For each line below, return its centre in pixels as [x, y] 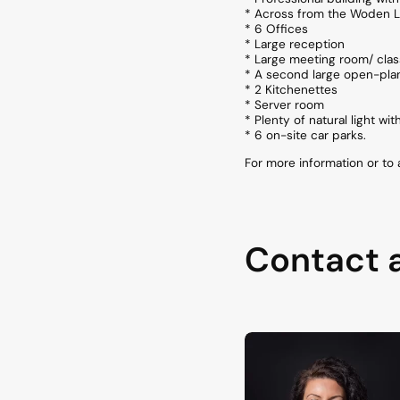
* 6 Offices [276, 29]
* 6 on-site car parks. [305, 136]
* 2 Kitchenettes [291, 90]
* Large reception [295, 45]
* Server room [284, 105]
